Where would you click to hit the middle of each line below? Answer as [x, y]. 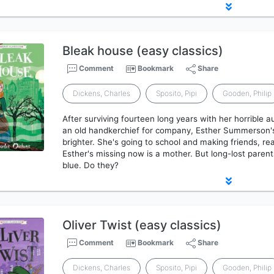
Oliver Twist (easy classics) [142, 225]
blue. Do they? [91, 165]
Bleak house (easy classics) [143, 51]
